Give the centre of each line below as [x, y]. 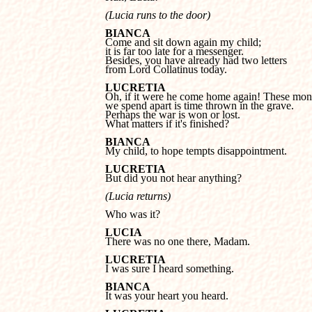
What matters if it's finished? [167, 124]
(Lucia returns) [138, 196]
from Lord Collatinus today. [166, 69]
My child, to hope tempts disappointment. [196, 151]
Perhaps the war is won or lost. [174, 115]
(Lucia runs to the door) [158, 15]
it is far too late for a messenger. [176, 51]
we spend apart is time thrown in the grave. [201, 106]
